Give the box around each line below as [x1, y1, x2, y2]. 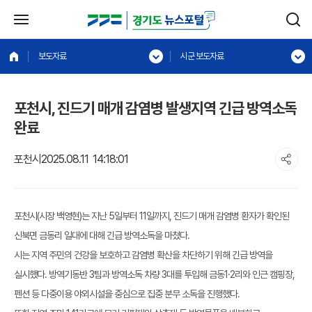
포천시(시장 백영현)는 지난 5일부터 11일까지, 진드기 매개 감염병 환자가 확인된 [14, 210, 289, 221]
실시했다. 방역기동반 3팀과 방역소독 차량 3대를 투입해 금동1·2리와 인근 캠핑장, [14, 269, 295, 280]
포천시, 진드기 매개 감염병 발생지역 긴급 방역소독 [14, 99, 297, 117]
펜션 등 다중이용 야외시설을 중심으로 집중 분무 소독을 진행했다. [14, 288, 240, 299]
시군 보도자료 [180, 51, 224, 61]
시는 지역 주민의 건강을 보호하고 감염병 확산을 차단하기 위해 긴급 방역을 [14, 249, 272, 260]
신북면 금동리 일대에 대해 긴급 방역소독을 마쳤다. [14, 230, 189, 241]
